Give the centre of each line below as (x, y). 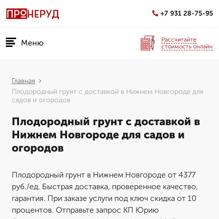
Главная (23, 81)
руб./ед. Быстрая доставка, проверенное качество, (105, 186)
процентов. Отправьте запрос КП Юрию (85, 210)
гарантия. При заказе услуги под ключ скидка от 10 (104, 198)
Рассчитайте (179, 39)
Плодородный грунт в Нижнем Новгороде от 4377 (104, 175)
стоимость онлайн (187, 46)
